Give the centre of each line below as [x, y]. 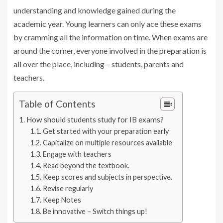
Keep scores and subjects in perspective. [107, 177]
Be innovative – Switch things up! [95, 211]
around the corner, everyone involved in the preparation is [110, 50]
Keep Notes [62, 200]
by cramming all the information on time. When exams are [111, 37]
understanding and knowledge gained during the [95, 10]
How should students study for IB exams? [95, 119]
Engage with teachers [77, 154]
